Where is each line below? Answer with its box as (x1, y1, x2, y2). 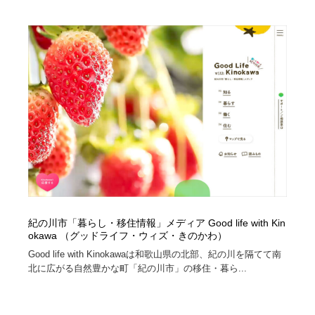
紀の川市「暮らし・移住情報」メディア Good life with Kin (28, 218, 286, 229)
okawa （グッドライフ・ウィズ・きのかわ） (28, 231, 228, 242)
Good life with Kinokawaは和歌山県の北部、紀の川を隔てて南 (28, 249, 282, 260)
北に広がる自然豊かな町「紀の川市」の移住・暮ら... (28, 263, 247, 274)
